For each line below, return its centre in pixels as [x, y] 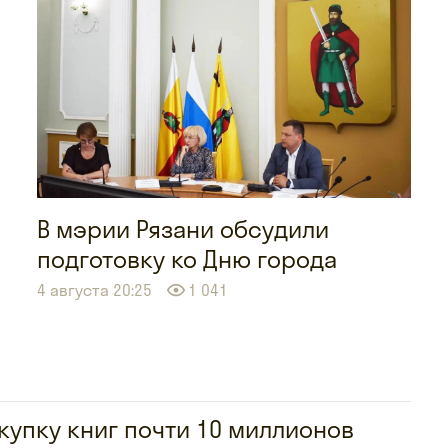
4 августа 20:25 [94, 289]
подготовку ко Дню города [186, 258]
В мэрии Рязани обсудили [182, 228]
